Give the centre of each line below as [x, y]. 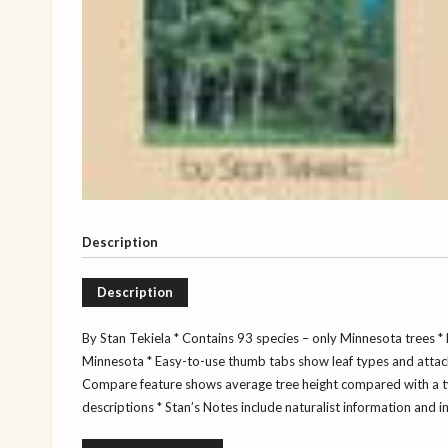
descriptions [118, 407]
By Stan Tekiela [126, 338]
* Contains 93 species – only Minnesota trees [303, 338]
